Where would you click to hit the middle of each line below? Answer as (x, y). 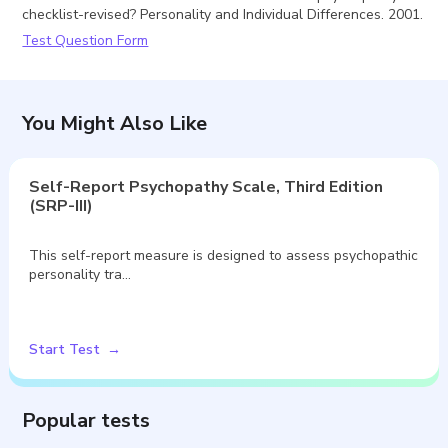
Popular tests (86, 420)
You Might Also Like (115, 123)
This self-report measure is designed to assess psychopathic (224, 255)
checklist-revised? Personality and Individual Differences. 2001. (223, 14)
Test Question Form (85, 40)
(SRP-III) (61, 205)
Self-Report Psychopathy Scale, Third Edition (206, 186)
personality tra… (80, 274)
